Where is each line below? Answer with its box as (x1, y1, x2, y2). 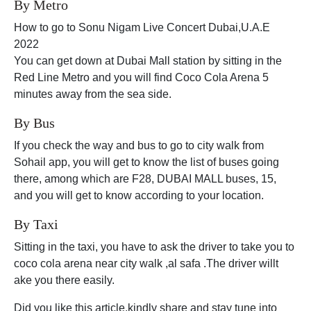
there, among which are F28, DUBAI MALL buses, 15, (14, 172, 276, 185)
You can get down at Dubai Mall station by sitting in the (14, 54, 282, 67)
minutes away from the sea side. (14, 87, 171, 100)
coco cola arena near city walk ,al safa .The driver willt (14, 257, 278, 269)
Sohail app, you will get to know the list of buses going (14, 155, 279, 168)
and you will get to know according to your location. (14, 189, 264, 201)
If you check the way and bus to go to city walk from (14, 139, 264, 151)
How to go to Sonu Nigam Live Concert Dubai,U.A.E (14, 21, 270, 33)
